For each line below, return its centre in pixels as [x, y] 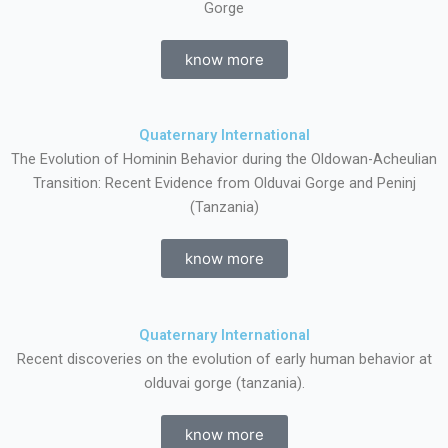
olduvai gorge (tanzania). [224, 383]
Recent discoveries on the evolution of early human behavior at [224, 359]
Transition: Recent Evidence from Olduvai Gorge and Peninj [224, 183]
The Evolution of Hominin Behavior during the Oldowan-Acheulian [224, 159]
